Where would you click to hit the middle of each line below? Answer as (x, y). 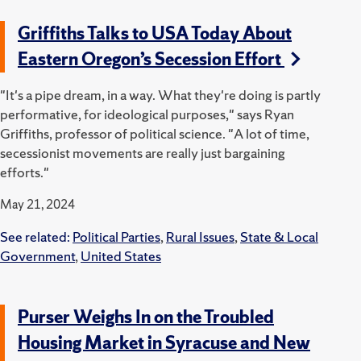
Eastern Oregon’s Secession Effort (151, 59)
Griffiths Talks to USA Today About (155, 33)
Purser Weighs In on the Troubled (146, 317)
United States (121, 255)
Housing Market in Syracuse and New (164, 342)
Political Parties (116, 236)
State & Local (279, 236)
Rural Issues (200, 236)
